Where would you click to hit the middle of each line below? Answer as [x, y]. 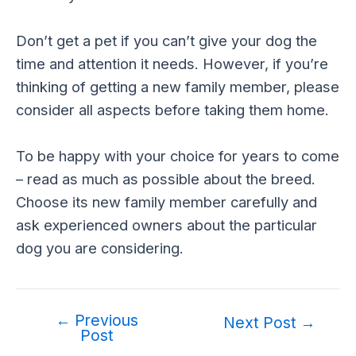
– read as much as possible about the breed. [166, 178]
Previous [104, 320]
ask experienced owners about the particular [166, 224]
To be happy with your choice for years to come [178, 155]
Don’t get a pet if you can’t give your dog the [166, 40]
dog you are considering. [100, 248]
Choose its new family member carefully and [166, 201]
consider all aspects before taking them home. [172, 109]
